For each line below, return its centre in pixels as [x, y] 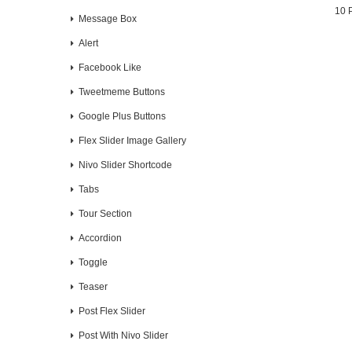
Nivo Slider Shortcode [125, 165]
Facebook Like [110, 68]
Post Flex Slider [112, 311]
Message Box [108, 19]
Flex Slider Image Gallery [132, 141]
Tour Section [105, 214]
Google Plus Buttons [122, 116]
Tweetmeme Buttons [122, 92]
